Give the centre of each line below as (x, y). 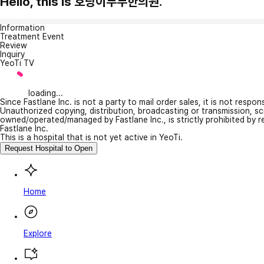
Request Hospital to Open (49, 148)
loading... (46, 93)
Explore (38, 233)
